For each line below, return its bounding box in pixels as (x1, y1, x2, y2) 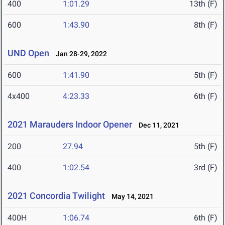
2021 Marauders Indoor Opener (8, 119, 132, 130)
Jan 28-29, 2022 (51, 50, 107, 58)
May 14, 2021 (107, 192, 154, 201)
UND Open (8, 48, 49, 59)
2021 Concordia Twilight (8, 190, 105, 201)
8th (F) (194, 20, 217, 30)
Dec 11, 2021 (134, 121, 179, 130)
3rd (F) (194, 163, 217, 173)
